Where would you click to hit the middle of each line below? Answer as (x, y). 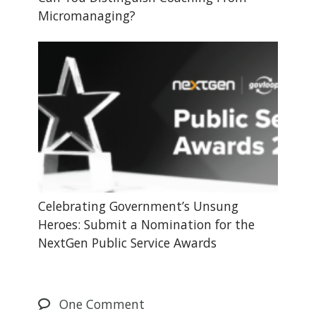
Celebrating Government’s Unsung (138, 206)
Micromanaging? (86, 16)
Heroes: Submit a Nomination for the (146, 224)
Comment (113, 304)
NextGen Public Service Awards (127, 242)
